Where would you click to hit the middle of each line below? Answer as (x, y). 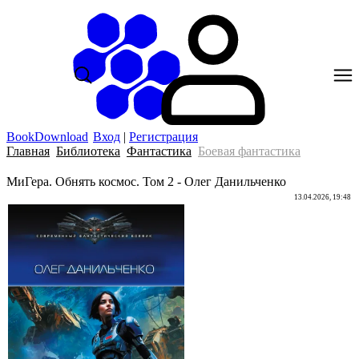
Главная (28, 151)
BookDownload (47, 137)
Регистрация (163, 137)
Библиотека (88, 151)
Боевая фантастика (249, 151)
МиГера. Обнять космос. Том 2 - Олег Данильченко (146, 182)
